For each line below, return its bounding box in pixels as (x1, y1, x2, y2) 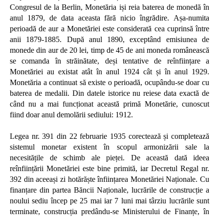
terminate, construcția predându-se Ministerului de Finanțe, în (10, 207, 209, 216)
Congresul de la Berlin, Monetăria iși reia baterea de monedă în (10, 3, 209, 11)
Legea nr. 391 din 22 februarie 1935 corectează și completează (10, 132, 209, 140)
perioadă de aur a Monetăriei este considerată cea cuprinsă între (10, 24, 209, 33)
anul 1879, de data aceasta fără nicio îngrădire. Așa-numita (10, 14, 209, 22)
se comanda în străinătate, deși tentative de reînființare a (10, 57, 209, 65)
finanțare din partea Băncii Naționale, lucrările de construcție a (10, 186, 209, 194)
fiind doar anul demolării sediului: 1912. (10, 110, 133, 119)
